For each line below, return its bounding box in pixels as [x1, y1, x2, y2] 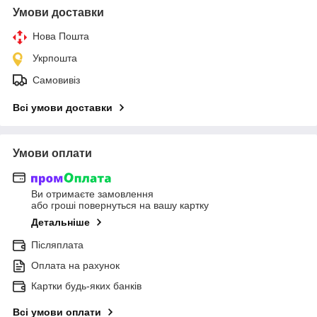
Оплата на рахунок [31, 260, 120, 272]
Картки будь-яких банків [31, 280, 142, 292]
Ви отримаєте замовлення [31, 188, 154, 200]
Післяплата [31, 239, 83, 251]
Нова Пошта [33, 30, 89, 42]
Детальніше [31, 217, 90, 229]
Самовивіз [33, 74, 80, 86]
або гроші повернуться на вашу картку [31, 200, 209, 212]
